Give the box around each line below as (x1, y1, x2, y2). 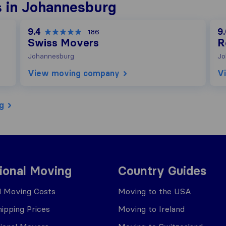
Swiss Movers (27, 36, 99, 49)
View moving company (27, 68, 120, 78)
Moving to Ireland (118, 204, 185, 214)
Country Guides (118, 163, 206, 178)
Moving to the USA (118, 186, 191, 196)
